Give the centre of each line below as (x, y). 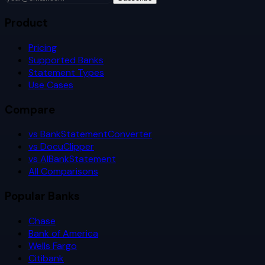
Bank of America (63, 233)
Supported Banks (66, 60)
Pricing (43, 47)
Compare (30, 109)
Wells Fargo (53, 245)
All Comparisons (63, 172)
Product (26, 23)
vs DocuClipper (61, 147)
